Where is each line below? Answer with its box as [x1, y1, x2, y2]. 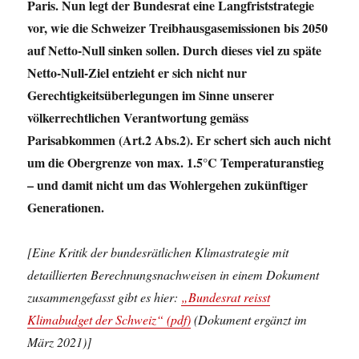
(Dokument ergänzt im [191, 311, 308, 328]
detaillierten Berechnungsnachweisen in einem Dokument [27, 266, 320, 283]
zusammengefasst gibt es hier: [27, 288, 182, 305]
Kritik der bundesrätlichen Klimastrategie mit [58, 244, 289, 260]
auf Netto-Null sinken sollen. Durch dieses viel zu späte [27, 41, 322, 59]
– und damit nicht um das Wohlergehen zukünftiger [27, 175, 309, 194]
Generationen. [27, 198, 105, 216]
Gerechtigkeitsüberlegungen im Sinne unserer [27, 86, 275, 104]
